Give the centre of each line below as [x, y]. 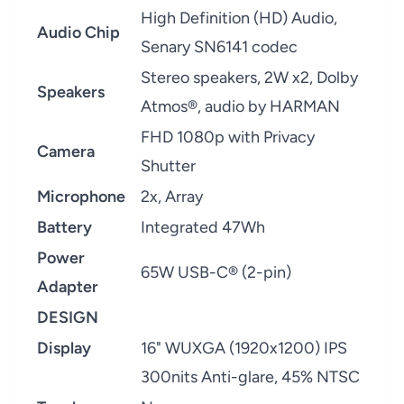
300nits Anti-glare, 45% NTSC [250, 377]
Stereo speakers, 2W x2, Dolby [249, 78]
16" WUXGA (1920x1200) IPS [244, 348]
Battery [64, 227]
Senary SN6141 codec [219, 47]
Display [64, 348]
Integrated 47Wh [203, 227]
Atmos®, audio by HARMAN [240, 106]
